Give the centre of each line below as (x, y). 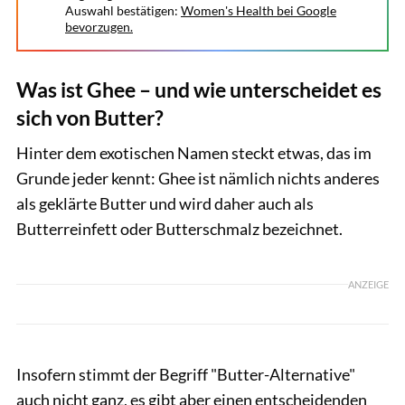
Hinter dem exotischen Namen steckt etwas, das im (194, 152)
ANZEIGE (368, 285)
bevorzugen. (99, 27)
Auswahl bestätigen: (122, 10)
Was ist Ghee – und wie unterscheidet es (199, 89)
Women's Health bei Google (259, 10)
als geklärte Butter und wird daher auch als (165, 203)
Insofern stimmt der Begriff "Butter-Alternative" (186, 374)
